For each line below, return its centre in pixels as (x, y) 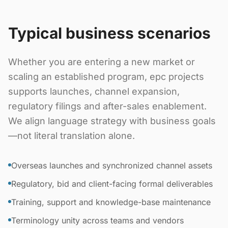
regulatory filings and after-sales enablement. (107, 106)
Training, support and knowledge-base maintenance (111, 202)
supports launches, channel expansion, (94, 91)
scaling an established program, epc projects (106, 77)
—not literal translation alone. (72, 136)
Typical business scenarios (109, 33)
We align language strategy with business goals (112, 121)
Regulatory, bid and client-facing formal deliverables (112, 184)
